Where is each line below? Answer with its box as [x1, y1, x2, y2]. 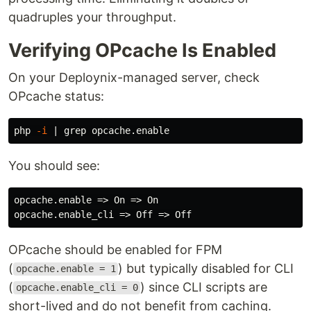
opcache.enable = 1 [15, 263, 116, 275]
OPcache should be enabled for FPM [8, 242, 222, 257]
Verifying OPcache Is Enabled [8, 38, 276, 62]
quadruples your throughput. [8, 9, 176, 24]
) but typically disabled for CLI [118, 260, 294, 276]
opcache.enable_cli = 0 [15, 282, 138, 294]
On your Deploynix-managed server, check [8, 69, 260, 85]
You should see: [8, 158, 100, 173]
